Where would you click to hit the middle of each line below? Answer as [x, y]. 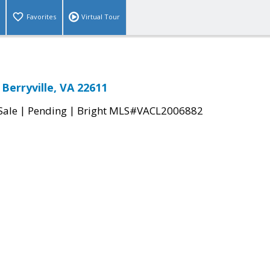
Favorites [41, 17]
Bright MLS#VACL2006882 [140, 111]
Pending [47, 111]
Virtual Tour [101, 17]
